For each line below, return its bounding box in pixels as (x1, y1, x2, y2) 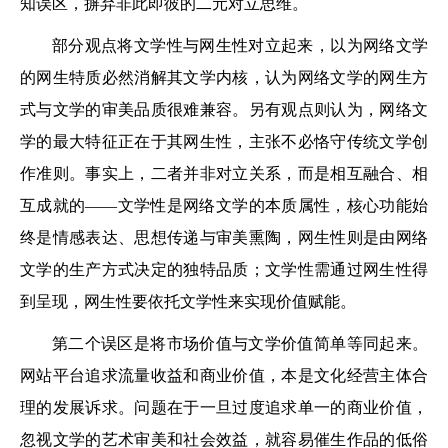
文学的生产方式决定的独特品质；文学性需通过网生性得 (20, 261, 428, 278)
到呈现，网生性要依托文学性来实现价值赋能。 (20, 293, 356, 310)
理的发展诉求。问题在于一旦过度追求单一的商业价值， (20, 399, 428, 416)
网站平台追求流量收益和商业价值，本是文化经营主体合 (20, 367, 428, 384)
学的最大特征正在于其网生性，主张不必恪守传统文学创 (20, 133, 428, 150)
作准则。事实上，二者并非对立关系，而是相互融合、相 (20, 165, 428, 182)
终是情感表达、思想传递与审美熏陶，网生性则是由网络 (20, 229, 428, 246)
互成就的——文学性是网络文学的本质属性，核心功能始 (20, 197, 428, 214)
